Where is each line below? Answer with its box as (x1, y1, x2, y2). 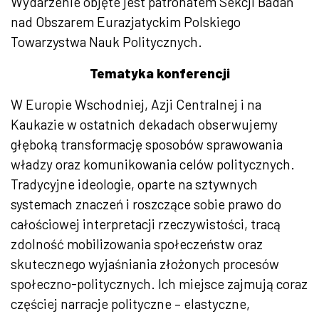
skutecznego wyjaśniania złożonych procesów (11, 256, 279, 273)
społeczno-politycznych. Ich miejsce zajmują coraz (11, 276, 308, 293)
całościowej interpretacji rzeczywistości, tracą (11, 216, 281, 233)
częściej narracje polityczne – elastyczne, (11, 296, 250, 313)
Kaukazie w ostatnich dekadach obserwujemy (11, 116, 278, 133)
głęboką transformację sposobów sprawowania (11, 136, 283, 153)
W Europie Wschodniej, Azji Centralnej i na (11, 96, 261, 113)
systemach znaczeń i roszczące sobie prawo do (11, 196, 281, 213)
